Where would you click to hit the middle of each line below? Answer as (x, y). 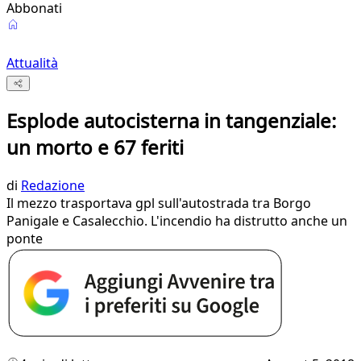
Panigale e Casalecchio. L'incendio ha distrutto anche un (177, 221)
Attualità (32, 63)
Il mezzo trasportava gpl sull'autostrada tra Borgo (159, 203)
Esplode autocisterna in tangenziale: (171, 121)
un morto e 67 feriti (95, 147)
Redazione (53, 186)
